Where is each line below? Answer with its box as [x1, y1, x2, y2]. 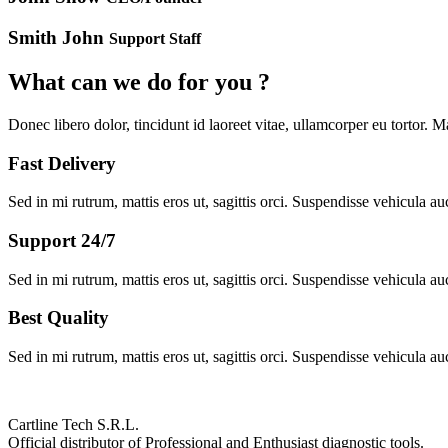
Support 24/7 [8, 230, 116, 252]
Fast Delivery [8, 152, 116, 174]
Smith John [8, 27, 109, 49]
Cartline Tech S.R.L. [8, 416, 139, 434]
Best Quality [8, 307, 109, 329]
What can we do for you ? [8, 68, 270, 95]
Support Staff [109, 30, 201, 48]
